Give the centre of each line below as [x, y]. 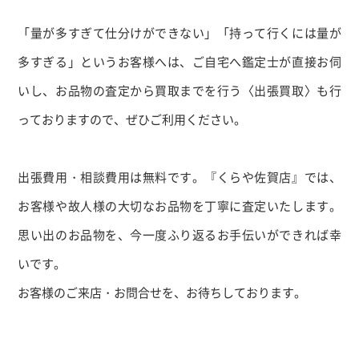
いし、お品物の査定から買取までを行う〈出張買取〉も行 [179, 90]
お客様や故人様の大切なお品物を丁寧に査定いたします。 [179, 206]
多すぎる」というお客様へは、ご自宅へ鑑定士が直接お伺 [179, 61]
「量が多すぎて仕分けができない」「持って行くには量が [179, 32]
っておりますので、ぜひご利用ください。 [132, 119]
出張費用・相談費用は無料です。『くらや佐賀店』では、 [179, 177]
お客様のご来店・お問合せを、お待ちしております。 [162, 292]
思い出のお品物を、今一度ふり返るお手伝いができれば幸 [179, 234]
